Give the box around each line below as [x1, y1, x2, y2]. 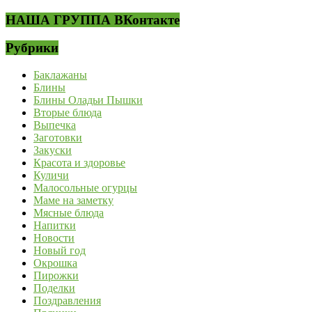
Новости [33, 232, 75, 244]
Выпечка [33, 119, 76, 131]
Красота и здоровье [33, 157, 125, 169]
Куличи [33, 169, 69, 181]
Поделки [33, 282, 75, 294]
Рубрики [6, 40, 58, 56]
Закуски [33, 144, 72, 156]
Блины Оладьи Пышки [33, 94, 143, 106]
